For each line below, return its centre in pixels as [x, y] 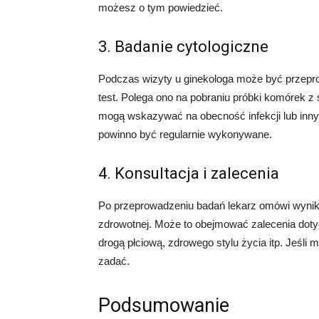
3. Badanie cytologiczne [183, 47]
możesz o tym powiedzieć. [161, 7]
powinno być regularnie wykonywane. [185, 134]
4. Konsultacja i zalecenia [189, 173]
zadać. [114, 261]
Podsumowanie [164, 305]
